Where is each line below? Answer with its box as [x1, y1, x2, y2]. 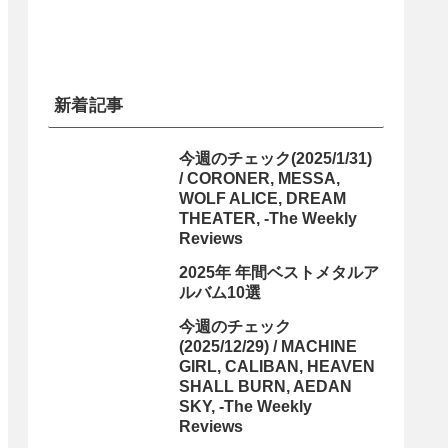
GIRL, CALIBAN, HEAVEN [179, 358, 375, 376]
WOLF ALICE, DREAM [179, 190, 346, 208]
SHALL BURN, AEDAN [179, 378, 352, 396]
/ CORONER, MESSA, [179, 170, 340, 188]
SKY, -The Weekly [179, 398, 312, 416]
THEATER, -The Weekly [179, 210, 357, 228]
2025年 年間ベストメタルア [179, 264, 379, 282]
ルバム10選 [179, 284, 261, 302]
